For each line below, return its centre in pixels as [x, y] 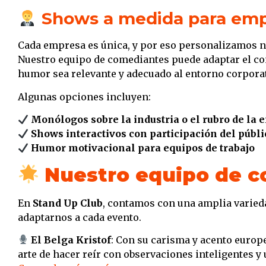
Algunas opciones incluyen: [84, 96]
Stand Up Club [68, 203]
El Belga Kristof [71, 240]
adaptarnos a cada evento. [80, 217]
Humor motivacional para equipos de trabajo [143, 148]
